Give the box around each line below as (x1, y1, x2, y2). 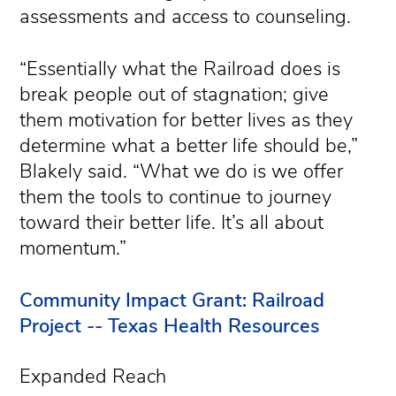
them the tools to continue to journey (19, 183, 332, 210)
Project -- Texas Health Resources (19, 312, 321, 339)
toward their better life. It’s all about (19, 209, 324, 236)
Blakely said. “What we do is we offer (19, 157, 344, 185)
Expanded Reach (19, 363, 167, 391)
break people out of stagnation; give (19, 80, 330, 108)
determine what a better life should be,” (19, 132, 359, 159)
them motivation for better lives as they (19, 106, 354, 133)
